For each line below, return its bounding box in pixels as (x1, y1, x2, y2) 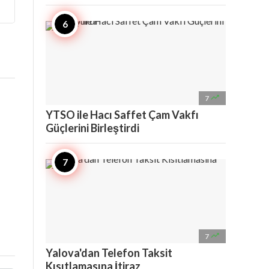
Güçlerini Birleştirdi (46, 121, 139, 134)
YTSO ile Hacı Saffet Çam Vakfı (46, 108, 199, 121)
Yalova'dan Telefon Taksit (46, 246, 172, 259)
